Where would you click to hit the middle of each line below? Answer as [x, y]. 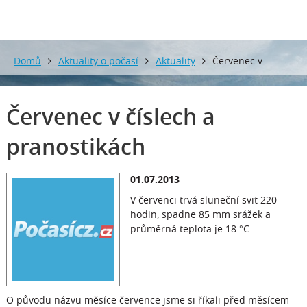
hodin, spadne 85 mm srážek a [200, 214]
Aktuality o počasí [98, 61]
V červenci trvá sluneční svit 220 [203, 200]
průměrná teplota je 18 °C [189, 229]
